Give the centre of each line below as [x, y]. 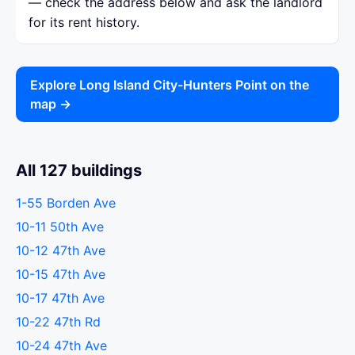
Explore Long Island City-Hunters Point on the [170, 85]
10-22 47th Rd [59, 322]
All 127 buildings [79, 170]
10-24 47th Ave [62, 345]
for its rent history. [84, 22]
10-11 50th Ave [60, 227]
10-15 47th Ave [61, 274]
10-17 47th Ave [60, 298]
